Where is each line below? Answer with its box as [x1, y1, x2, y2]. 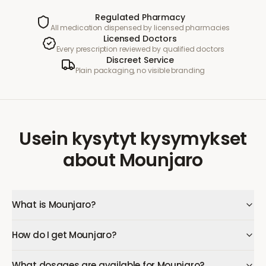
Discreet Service [106, 54, 174, 66]
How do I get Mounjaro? [12, 229, 116, 241]
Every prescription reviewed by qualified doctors [56, 44, 224, 54]
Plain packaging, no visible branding [75, 65, 205, 75]
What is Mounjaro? [12, 198, 96, 211]
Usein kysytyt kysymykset [19, 126, 247, 151]
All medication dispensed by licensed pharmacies [50, 23, 230, 33]
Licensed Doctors [103, 33, 177, 45]
